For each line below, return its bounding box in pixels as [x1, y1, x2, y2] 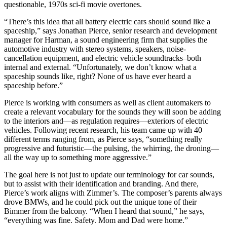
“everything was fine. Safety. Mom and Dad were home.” [4, 216, 188, 224]
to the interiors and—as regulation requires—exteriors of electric [4, 117, 208, 125]
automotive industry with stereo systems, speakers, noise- [4, 45, 186, 53]
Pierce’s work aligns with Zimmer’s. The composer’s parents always [4, 188, 222, 197]
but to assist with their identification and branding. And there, [4, 179, 199, 188]
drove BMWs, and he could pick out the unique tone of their [4, 198, 197, 206]
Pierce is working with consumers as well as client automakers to [4, 98, 211, 107]
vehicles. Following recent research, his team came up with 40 [4, 126, 202, 134]
